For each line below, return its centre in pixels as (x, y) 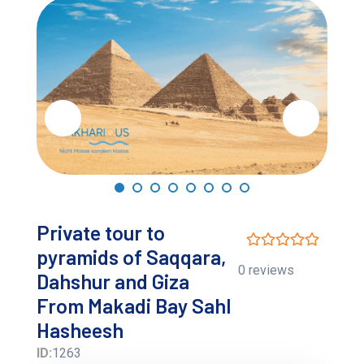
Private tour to (101, 232)
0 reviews (266, 270)
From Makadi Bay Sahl (134, 305)
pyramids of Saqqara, (132, 256)
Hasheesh (80, 329)
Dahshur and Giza (113, 281)
